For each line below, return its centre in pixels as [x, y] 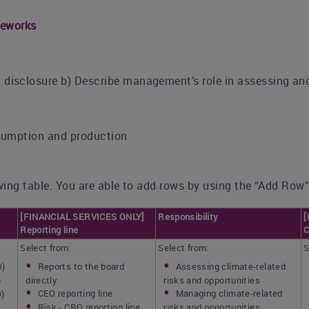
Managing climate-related [229, 293]
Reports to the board [81, 266]
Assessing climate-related [231, 266]
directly [42, 280]
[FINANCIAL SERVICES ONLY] [82, 217]
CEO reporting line [75, 293]
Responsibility [188, 217]
